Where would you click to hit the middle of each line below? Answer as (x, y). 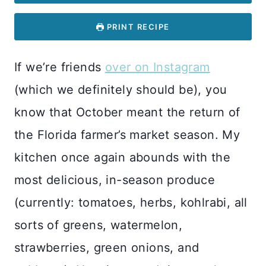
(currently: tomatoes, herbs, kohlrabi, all (131, 202)
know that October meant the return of (127, 112)
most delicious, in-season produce (115, 180)
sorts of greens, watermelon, (99, 225)
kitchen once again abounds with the (122, 157)
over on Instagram (157, 67)
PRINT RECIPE (137, 26)
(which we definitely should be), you (121, 89)
